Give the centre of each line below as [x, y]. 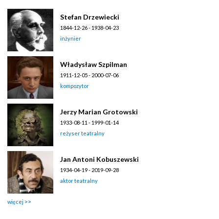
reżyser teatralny [82, 133]
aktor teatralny [79, 180]
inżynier [71, 38]
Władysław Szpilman [94, 64]
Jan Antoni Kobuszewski [99, 159]
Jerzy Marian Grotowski [99, 111]
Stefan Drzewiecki [90, 17]
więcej [15, 201]
